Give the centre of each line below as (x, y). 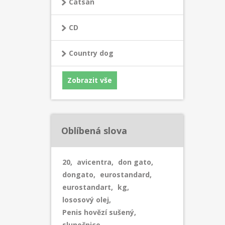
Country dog (91, 53)
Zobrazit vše (90, 80)
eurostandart (87, 187)
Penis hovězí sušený (98, 212)
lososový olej (86, 200)
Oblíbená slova (94, 131)
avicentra (94, 162)
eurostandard (125, 175)
